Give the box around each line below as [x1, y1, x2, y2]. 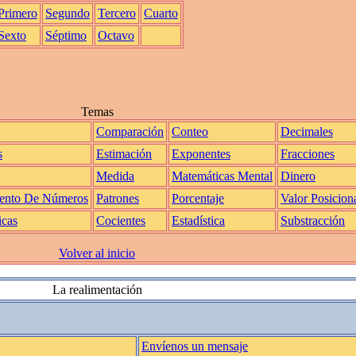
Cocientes [96, 214, 145, 227]
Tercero [98, 6, 136, 20]
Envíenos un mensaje [141, 339, 248, 353]
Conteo [172, 125, 208, 138]
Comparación [96, 125, 164, 138]
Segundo [45, 6, 90, 20]
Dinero [281, 169, 315, 183]
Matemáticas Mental [172, 169, 273, 183]
